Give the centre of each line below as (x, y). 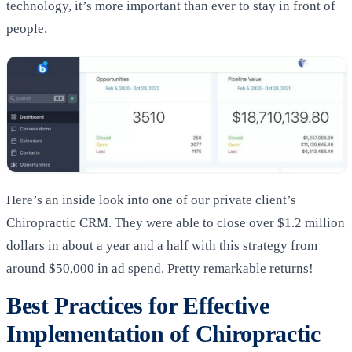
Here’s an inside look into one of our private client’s (151, 200)
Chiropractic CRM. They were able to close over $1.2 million (176, 223)
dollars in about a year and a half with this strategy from (162, 246)
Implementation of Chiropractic (163, 334)
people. (27, 29)
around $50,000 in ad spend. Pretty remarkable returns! (160, 269)
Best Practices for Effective (138, 306)
